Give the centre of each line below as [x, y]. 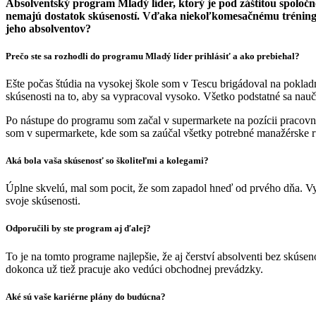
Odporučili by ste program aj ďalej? [78, 229]
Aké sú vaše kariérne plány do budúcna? [86, 296]
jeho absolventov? [48, 28]
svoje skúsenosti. [43, 201]
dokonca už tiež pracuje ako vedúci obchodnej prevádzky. [134, 269]
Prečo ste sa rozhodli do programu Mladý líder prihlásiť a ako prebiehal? [153, 56]
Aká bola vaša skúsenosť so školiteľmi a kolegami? [107, 161]
